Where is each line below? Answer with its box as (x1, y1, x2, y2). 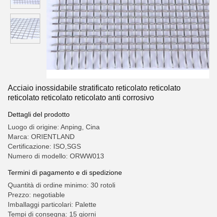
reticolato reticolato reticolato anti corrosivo (8, 93, 154, 102)
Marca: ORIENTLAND (8, 133, 75, 140)
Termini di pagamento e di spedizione (8, 169, 122, 176)
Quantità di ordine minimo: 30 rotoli (8, 181, 115, 189)
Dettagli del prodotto (8, 110, 70, 118)
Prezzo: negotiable (8, 191, 65, 199)
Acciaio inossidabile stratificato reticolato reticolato (8, 84, 181, 92)
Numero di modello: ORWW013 (8, 152, 104, 160)
